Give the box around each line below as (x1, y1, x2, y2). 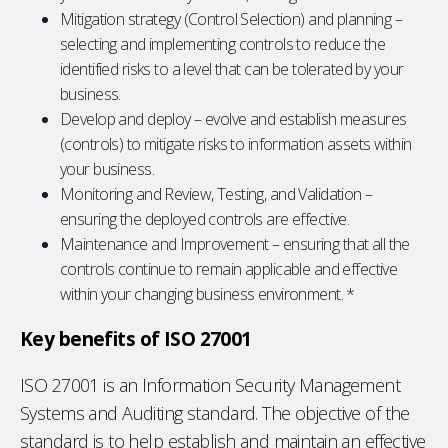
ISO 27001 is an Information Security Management (20, 372, 401, 397)
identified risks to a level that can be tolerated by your (60, 57, 404, 80)
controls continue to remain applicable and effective (60, 257, 398, 280)
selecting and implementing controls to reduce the (60, 32, 386, 55)
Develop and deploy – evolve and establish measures (60, 107, 407, 130)
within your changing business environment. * (60, 282, 355, 305)
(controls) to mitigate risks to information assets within (60, 132, 412, 155)
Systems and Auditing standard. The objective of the (20, 400, 410, 425)
